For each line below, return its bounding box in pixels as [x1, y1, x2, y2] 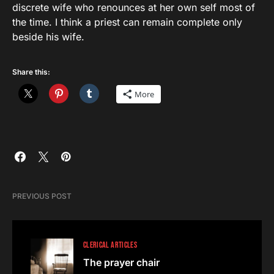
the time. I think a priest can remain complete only [12, 15, 242, 28]
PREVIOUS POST [12, 191, 72, 201]
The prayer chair [83, 256, 160, 268]
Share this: [12, 67, 50, 76]
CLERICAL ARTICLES [83, 239, 137, 250]
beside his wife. [12, 30, 84, 43]
